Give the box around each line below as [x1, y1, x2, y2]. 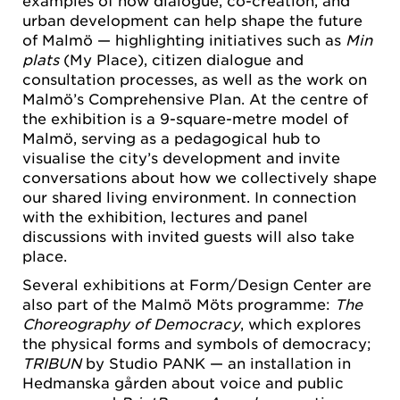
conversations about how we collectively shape [22, 168, 377, 187]
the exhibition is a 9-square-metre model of [22, 109, 348, 128]
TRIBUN [22, 353, 81, 371]
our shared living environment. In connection [22, 187, 356, 206]
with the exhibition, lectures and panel [22, 207, 308, 226]
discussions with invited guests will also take [22, 227, 354, 246]
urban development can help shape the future [22, 11, 362, 29]
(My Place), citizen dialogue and [59, 50, 304, 69]
